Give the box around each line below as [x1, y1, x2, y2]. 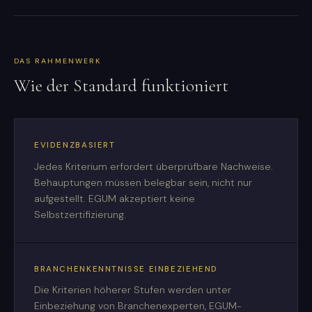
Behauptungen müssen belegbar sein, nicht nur [34, 175, 252, 189]
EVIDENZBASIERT [34, 140, 116, 150]
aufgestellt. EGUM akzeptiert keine [34, 192, 195, 205]
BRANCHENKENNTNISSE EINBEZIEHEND [34, 263, 218, 274]
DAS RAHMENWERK [14, 56, 102, 65]
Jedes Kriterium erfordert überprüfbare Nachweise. [34, 159, 273, 173]
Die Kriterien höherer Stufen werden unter [34, 283, 231, 297]
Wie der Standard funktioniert [14, 75, 228, 96]
